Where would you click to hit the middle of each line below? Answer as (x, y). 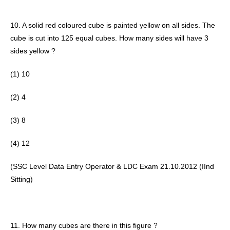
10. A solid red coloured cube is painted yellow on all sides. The (113, 25)
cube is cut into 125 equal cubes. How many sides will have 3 (109, 38)
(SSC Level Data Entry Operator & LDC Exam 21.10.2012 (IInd (112, 166)
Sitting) (23, 179)
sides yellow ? (34, 51)
